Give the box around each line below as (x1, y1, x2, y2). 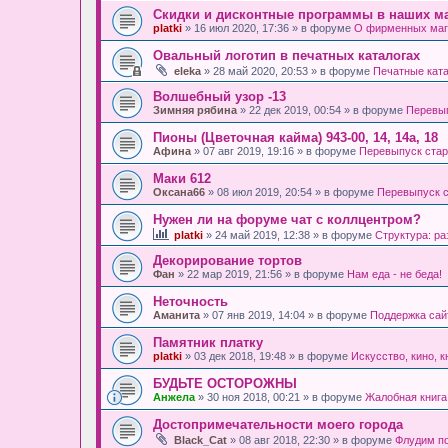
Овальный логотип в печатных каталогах (153, 47, 420, 63)
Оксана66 (153, 185, 205, 198)
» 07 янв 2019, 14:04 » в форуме (200, 308, 370, 321)
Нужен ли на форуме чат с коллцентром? (153, 211, 421, 227)
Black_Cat (174, 433, 227, 446)
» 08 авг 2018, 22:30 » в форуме (227, 433, 395, 446)
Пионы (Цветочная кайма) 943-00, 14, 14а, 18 (153, 129, 438, 145)
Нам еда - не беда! (347, 267, 442, 280)
